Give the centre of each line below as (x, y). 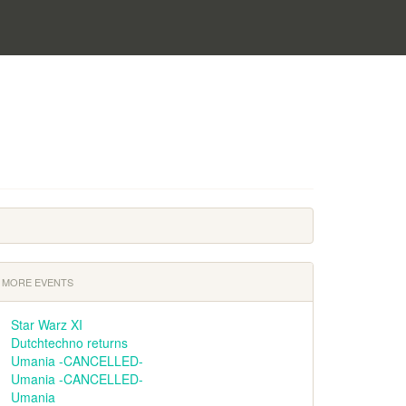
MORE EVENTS (38, 282)
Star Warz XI (47, 324)
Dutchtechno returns (69, 343)
